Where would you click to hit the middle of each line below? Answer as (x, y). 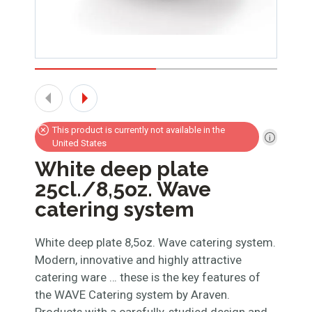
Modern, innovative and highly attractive (138, 260)
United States (79, 143)
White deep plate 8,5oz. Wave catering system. (155, 242)
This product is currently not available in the (139, 130)
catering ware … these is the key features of (148, 277)
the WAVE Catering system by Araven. (132, 295)
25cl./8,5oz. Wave (123, 189)
